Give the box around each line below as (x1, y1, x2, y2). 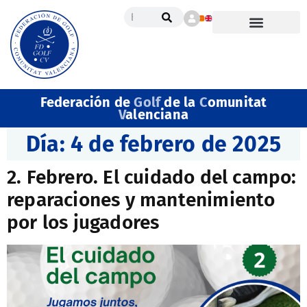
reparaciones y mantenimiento (7, 188, 275, 211)
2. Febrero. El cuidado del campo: (7, 166, 297, 188)
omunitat (207, 94, 267, 110)
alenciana (125, 106, 188, 123)
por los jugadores (7, 211, 160, 234)
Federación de (40, 94, 134, 110)
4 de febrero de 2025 (71, 131, 281, 157)
